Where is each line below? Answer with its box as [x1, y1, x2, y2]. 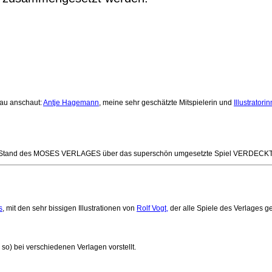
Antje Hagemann [43, 98, 99, 107]
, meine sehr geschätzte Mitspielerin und [99, 98, 234, 107]
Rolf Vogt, [137, 204, 168, 212]
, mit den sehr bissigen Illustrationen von [2, 204, 137, 212]
